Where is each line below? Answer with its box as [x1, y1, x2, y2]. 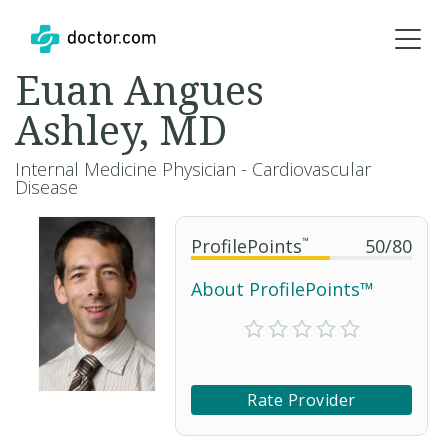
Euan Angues [15, 62, 264, 117]
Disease [15, 175, 78, 199]
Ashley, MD [15, 102, 227, 157]
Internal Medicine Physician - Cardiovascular [15, 157, 371, 181]
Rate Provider [247, 389, 356, 411]
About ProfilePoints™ [191, 277, 374, 301]
